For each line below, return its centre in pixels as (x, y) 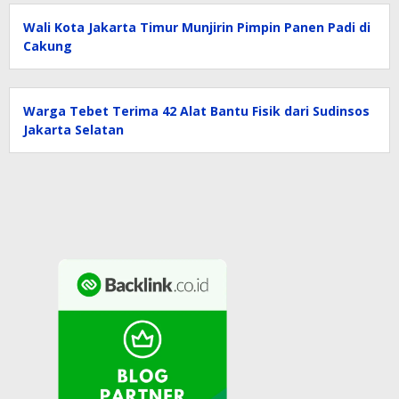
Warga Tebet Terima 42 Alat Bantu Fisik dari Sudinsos (196, 111)
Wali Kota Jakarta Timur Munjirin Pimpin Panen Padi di (197, 28)
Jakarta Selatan (73, 130)
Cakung (48, 46)
